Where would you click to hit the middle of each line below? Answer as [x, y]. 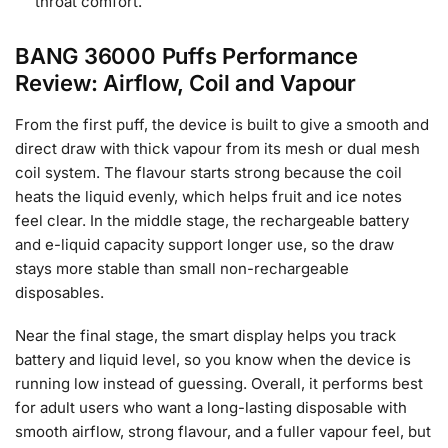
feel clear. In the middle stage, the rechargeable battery [212, 220]
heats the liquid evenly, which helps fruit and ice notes [208, 196]
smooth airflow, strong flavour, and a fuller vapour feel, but [223, 432]
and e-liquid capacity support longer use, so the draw [204, 244]
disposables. [61, 292]
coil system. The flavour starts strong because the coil [208, 172]
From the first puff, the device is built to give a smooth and [222, 124]
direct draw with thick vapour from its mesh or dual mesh [217, 148]
